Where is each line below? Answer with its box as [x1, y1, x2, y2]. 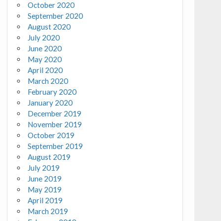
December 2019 [28, 109, 82, 118]
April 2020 [28, 65, 63, 74]
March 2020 [28, 76, 69, 85]
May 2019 [28, 184, 62, 194]
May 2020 [28, 54, 62, 64]
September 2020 [28, 11, 83, 20]
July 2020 [28, 33, 60, 42]
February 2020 [28, 87, 77, 96]
